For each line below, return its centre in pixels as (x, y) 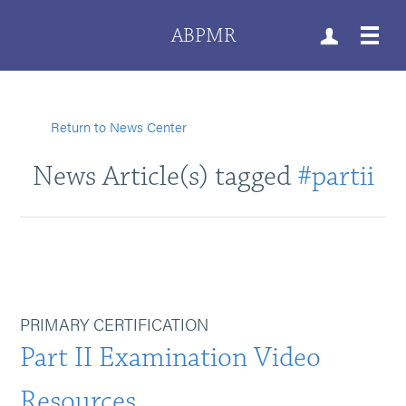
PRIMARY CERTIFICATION (115, 324)
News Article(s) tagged (164, 176)
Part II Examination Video (171, 358)
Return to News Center (119, 126)
